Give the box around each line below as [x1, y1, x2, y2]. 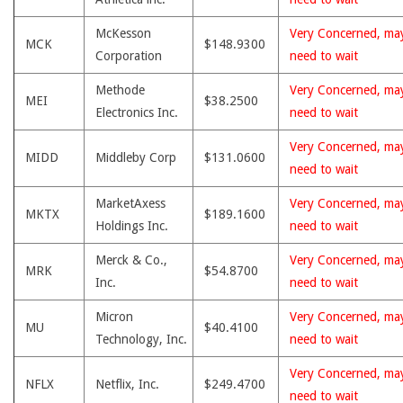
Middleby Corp [95, 150, 176, 165]
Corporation [95, 49, 162, 63]
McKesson [95, 26, 151, 40]
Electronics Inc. [95, 105, 178, 120]
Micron [95, 309, 133, 324]
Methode [95, 83, 145, 97]
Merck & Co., [95, 253, 167, 267]
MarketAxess [95, 196, 166, 210]
